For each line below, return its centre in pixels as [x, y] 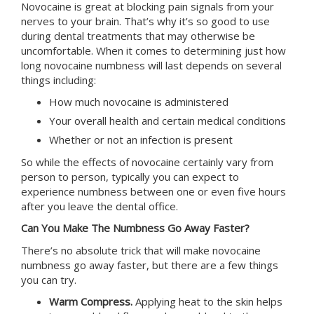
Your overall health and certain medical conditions [169, 121]
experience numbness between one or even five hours [153, 191]
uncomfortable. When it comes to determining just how [153, 50]
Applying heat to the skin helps [209, 302]
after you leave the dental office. [101, 206]
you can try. [50, 279]
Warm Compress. [92, 302]
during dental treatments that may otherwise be [138, 35]
